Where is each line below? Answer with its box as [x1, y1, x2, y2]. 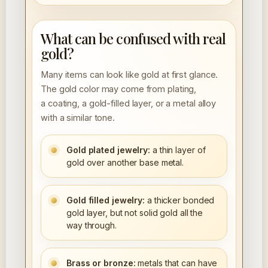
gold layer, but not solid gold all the [66, 208, 203, 218]
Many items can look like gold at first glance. [41, 69, 218, 80]
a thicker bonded [145, 195, 215, 206]
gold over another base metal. [66, 157, 184, 168]
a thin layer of [150, 145, 206, 156]
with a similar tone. [41, 112, 115, 123]
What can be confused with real [41, 29, 226, 48]
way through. [66, 220, 117, 231]
